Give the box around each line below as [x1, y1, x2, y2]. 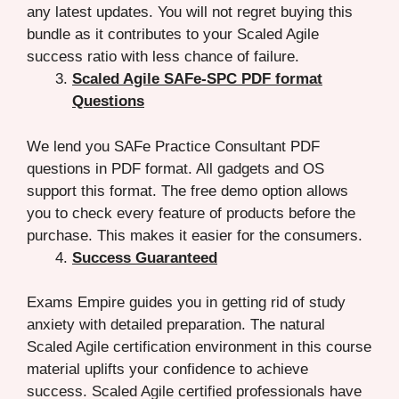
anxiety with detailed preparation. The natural [27, 316, 325, 334]
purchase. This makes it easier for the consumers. [27, 226, 362, 244]
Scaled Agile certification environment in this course [27, 338, 371, 356]
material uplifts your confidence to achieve [27, 361, 308, 379]
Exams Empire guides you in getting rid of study [27, 294, 346, 312]
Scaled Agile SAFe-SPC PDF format [72, 70, 322, 88]
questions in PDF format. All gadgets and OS [27, 159, 324, 177]
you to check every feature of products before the [27, 204, 355, 222]
